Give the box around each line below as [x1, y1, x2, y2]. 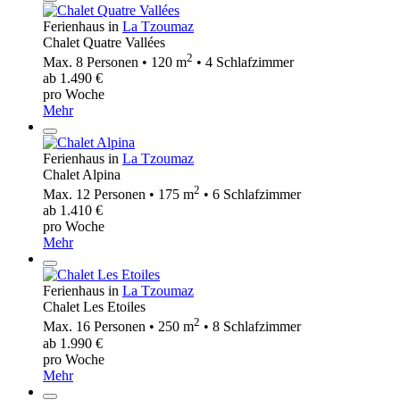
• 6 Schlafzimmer [200, 187, 301, 203]
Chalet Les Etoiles [43, 299, 146, 315]
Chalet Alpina [43, 166, 121, 182]
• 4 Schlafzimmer [193, 54, 294, 70]
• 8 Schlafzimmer [200, 319, 301, 335]
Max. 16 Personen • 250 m [43, 319, 194, 335]
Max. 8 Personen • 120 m [43, 54, 187, 70]
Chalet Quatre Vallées [43, 34, 165, 50]
